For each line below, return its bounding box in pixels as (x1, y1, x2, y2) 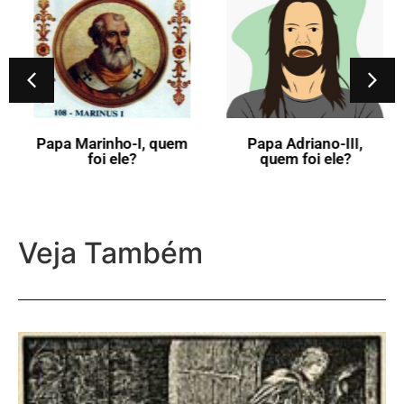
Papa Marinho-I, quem (30, 134, 181, 153)
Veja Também (18, 235, 203, 271)
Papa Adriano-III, (241, 134, 356, 153)
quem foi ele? (252, 150, 344, 169)
